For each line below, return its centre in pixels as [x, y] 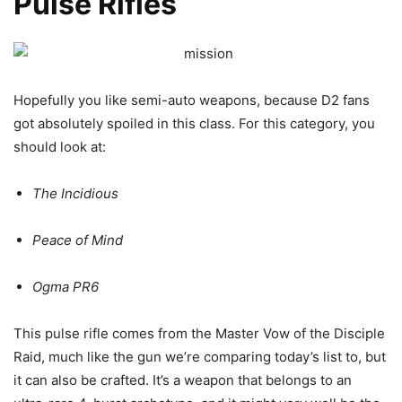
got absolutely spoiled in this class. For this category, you [194, 124]
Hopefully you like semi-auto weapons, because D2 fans [192, 100]
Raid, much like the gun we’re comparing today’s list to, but [200, 357]
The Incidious [75, 194]
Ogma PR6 [66, 287]
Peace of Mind [78, 240]
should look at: [60, 147]
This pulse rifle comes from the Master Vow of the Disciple [199, 334]
